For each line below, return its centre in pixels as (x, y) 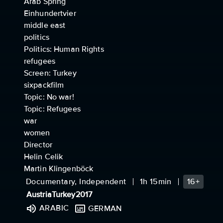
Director (38, 145)
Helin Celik (44, 157)
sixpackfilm (44, 85)
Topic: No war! (49, 97)
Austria (39, 195)
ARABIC (54, 208)
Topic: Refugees (52, 109)
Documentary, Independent (76, 182)
